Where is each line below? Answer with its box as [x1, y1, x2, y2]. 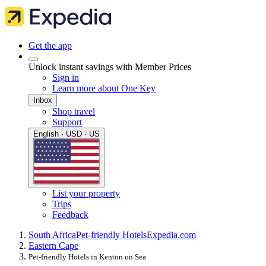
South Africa [28, 230, 76, 240]
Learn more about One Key [52, 83, 156, 93]
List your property [52, 188, 120, 199]
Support [52, 117, 82, 127]
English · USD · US [33, 129, 100, 138]
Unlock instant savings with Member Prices [28, 62, 191, 72]
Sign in [52, 72, 79, 83]
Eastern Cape [28, 240, 78, 251]
